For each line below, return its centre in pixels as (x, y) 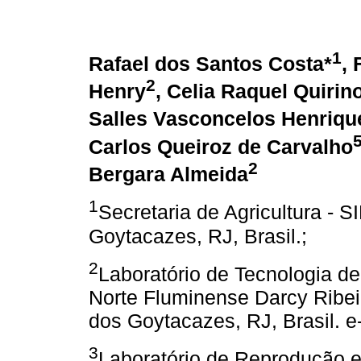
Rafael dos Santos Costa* (210, 63)
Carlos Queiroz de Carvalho (221, 146)
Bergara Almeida (168, 174)
